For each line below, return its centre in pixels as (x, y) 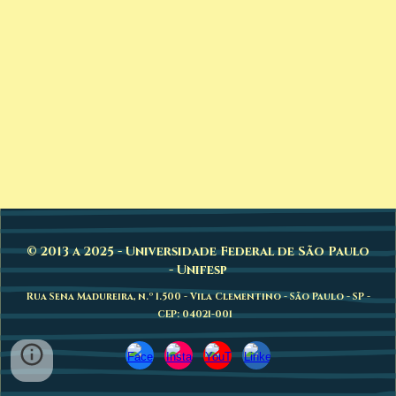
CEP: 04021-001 (196, 314)
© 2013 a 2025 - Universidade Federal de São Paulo (198, 251)
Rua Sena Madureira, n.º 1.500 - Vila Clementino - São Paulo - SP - (198, 297)
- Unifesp (198, 270)
